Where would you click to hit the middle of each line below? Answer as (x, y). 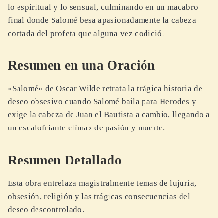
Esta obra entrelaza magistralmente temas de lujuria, (102, 183)
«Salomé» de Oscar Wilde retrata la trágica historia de (105, 89)
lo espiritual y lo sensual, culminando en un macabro (103, 7)
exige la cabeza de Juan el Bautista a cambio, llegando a (109, 115)
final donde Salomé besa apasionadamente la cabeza (102, 20)
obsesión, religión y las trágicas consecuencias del (99, 196)
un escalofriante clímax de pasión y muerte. (87, 128)
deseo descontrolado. (46, 209)
